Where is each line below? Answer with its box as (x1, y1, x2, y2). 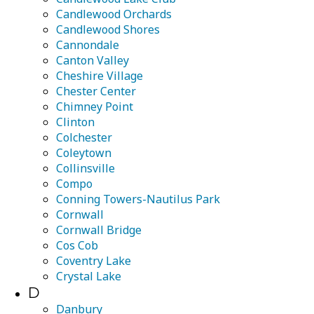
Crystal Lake (56, 268, 121, 284)
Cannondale (56, 37, 119, 53)
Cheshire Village (56, 68, 143, 83)
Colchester (56, 130, 112, 145)
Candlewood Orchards (56, 6, 172, 22)
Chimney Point (56, 99, 133, 114)
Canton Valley (56, 53, 129, 68)
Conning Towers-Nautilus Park (56, 191, 220, 207)
